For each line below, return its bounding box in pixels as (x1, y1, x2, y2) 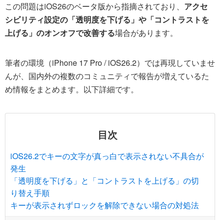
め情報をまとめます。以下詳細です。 (5, 83, 138, 95)
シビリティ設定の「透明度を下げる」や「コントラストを (5, 14, 209, 26)
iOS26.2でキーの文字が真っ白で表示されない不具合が (10, 150, 204, 162)
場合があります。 (115, 27, 178, 39)
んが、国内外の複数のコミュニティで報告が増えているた (5, 70, 209, 82)
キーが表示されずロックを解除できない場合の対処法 (10, 199, 199, 211)
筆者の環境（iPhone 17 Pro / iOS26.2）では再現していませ (5, 57, 215, 69)
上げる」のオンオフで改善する (5, 27, 115, 39)
